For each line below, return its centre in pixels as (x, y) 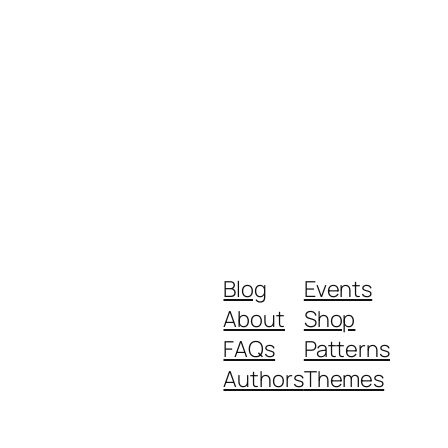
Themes (344, 379)
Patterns (346, 349)
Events (338, 289)
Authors (263, 379)
